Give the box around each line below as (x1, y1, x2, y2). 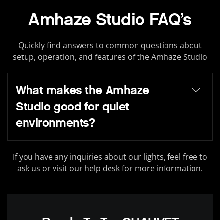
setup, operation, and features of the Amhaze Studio (13, 51, 207, 62)
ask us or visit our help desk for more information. (17, 163, 203, 174)
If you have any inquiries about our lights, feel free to (13, 151, 207, 163)
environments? (16, 115, 95, 130)
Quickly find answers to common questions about (18, 39, 202, 51)
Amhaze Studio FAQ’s (28, 9, 192, 29)
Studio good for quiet (16, 99, 129, 114)
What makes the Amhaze (16, 82, 149, 98)
